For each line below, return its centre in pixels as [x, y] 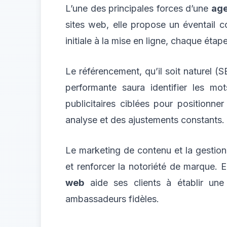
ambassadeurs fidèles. [112, 199]
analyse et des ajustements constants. [145, 120]
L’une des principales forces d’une [138, 8]
